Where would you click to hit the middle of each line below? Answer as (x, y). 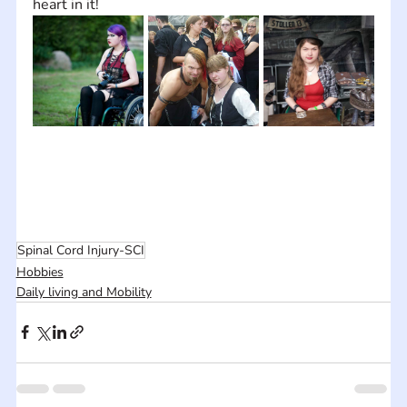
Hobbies (40, 272)
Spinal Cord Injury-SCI (80, 250)
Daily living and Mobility (84, 292)
